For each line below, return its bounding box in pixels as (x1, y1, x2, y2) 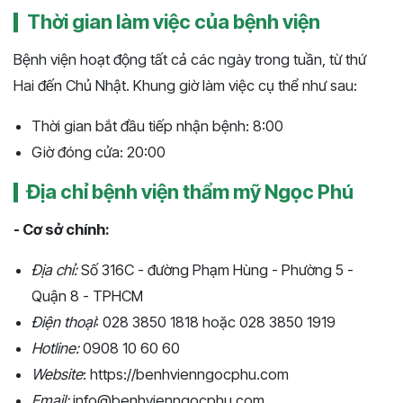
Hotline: (31, 338, 79, 357)
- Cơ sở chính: (13, 219, 110, 238)
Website (31, 364, 83, 383)
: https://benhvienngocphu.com (83, 364, 289, 383)
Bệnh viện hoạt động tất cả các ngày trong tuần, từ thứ (13, 49, 366, 68)
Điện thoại (31, 312, 95, 331)
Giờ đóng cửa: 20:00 (31, 142, 166, 161)
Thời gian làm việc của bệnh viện (27, 9, 320, 33)
